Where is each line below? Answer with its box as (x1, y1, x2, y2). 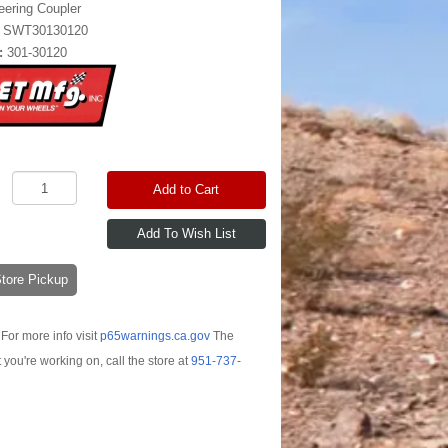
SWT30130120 (3, 23, 89, 38)
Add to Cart (153, 182, 220, 197)
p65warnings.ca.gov (99, 328, 210, 343)
